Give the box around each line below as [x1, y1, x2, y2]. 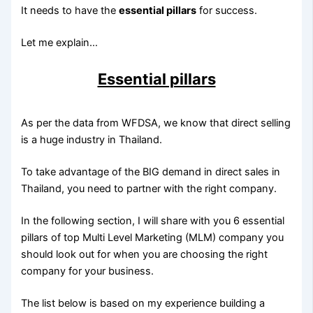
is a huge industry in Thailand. [21, 133, 163, 147]
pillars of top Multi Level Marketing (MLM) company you [21, 231, 284, 244]
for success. [196, 4, 258, 17]
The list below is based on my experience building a [21, 296, 265, 310]
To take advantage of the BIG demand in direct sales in [21, 165, 281, 178]
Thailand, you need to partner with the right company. [21, 182, 277, 195]
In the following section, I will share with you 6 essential [21, 214, 285, 227]
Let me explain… [21, 36, 99, 50]
